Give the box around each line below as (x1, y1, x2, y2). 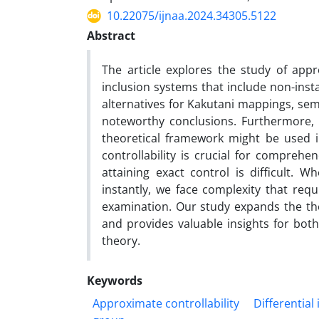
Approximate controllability (93, 296, 239, 311)
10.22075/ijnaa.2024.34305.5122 (107, 8, 276, 23)
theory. (102, 233, 140, 249)
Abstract (87, 28, 135, 43)
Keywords (87, 273, 142, 288)
